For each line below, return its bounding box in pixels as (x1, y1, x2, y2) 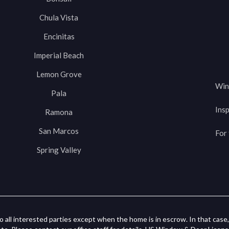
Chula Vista (39, 13, 78, 22)
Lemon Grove (36, 70, 82, 79)
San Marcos (39, 126, 79, 136)
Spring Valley (36, 145, 81, 155)
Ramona (45, 107, 73, 117)
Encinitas (43, 32, 75, 41)
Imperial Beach (34, 51, 84, 60)
